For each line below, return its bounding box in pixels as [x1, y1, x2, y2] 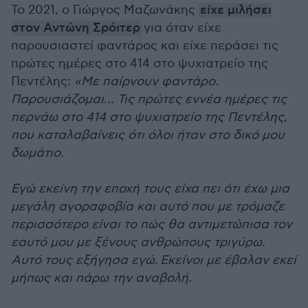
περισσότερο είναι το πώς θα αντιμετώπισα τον [11, 217, 292, 232]
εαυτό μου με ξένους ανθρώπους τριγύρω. [11, 235, 265, 250]
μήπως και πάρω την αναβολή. [11, 271, 192, 285]
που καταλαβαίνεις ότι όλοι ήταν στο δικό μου [11, 128, 285, 142]
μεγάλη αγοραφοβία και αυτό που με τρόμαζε [11, 199, 285, 214]
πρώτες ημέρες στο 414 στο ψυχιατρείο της [11, 56, 268, 71]
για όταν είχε [142, 21, 221, 35]
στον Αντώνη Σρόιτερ [11, 21, 140, 36]
